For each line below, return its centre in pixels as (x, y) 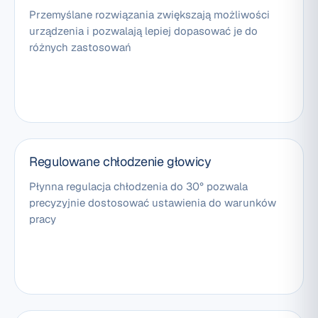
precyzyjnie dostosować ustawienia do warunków (153, 203)
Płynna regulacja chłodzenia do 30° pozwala (138, 187)
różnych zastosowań (80, 48)
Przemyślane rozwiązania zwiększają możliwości (149, 15)
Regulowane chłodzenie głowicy (120, 162)
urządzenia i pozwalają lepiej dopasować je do (143, 31)
